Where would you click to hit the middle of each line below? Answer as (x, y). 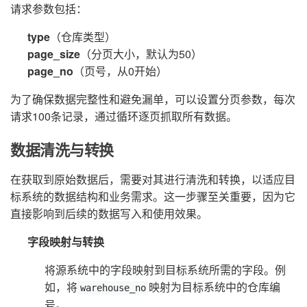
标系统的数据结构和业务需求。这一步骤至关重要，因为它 (153, 196)
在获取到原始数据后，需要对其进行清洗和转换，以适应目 (153, 179)
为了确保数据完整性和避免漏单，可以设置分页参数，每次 (153, 99)
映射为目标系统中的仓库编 (214, 286)
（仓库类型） (83, 36)
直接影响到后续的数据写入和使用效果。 (109, 213)
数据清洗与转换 (62, 150)
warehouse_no (113, 287)
